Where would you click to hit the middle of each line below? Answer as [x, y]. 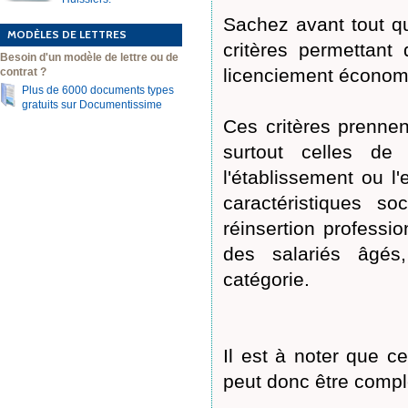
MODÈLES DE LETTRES [67, 34]
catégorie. [266, 279]
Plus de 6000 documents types [98, 90]
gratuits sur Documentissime [92, 105]
